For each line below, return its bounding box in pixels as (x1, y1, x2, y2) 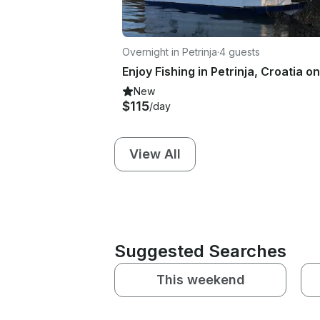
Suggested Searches (114, 240, 286, 261)
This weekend (156, 271, 245, 287)
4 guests (219, 45, 260, 58)
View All (129, 146, 181, 161)
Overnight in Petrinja (122, 45, 217, 58)
